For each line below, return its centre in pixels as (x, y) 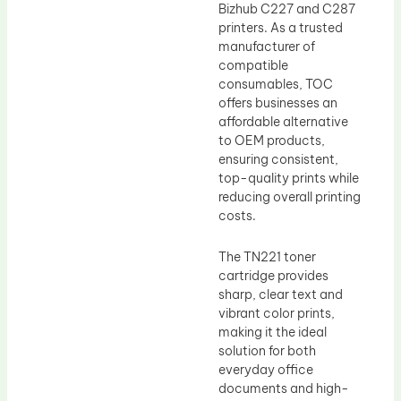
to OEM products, (272, 141)
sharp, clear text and (281, 294)
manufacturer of (267, 47)
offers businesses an (278, 103)
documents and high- (284, 388)
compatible (253, 66)
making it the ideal (273, 332)
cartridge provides (273, 275)
